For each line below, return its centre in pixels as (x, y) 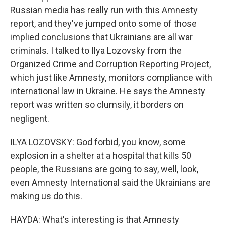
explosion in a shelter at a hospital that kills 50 (101, 155)
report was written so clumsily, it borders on (97, 105)
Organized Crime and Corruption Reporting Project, (110, 64)
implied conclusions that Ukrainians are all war (101, 37)
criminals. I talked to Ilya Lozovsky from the (96, 50)
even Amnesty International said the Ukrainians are (110, 183)
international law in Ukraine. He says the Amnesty (108, 91)
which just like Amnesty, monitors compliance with (111, 78)
